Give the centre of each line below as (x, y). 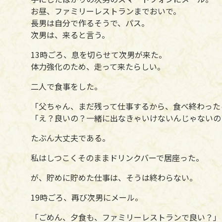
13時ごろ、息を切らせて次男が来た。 (99, 54)
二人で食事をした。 (66, 86)
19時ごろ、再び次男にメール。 (87, 197)
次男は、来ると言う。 (70, 34)
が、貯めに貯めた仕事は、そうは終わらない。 (114, 177)
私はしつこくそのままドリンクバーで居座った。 (117, 157)
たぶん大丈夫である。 (70, 138)
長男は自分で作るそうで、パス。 (90, 23)
